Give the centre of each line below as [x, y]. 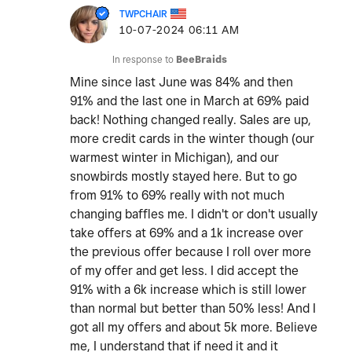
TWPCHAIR [143, 14]
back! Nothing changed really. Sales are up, [191, 120]
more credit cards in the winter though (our [192, 139]
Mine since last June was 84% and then [181, 82]
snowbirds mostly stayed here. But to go [183, 177]
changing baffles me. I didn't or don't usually [194, 214]
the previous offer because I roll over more [191, 252]
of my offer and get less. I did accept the [184, 271]
